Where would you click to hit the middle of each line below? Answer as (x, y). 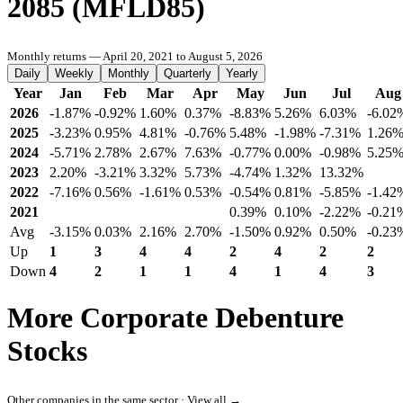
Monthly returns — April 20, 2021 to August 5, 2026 (135, 56)
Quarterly (188, 73)
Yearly (242, 73)
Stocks (47, 351)
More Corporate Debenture (175, 318)
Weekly (74, 73)
